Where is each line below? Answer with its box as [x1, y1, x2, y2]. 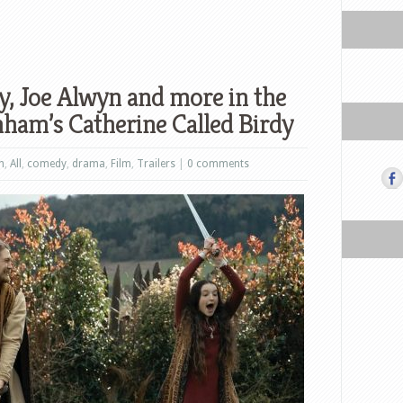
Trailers [137, 157, 175, 170]
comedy [27, 157, 67, 170]
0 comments [187, 157, 249, 170]
